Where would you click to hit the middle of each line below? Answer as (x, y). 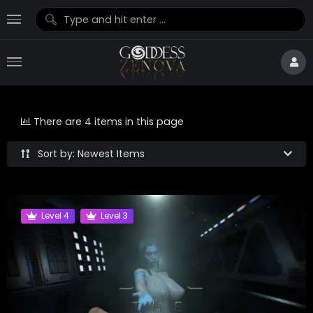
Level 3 (114, 216)
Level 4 (55, 216)
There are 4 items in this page (109, 121)
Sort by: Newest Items (91, 153)
